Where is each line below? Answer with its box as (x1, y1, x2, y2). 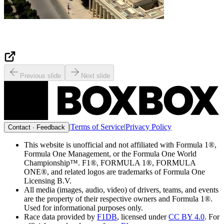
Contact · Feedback (8, 123, 65, 131)
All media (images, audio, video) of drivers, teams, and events (24, 185, 218, 194)
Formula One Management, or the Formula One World (24, 149, 196, 158)
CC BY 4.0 (168, 212, 204, 221)
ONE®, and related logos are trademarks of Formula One (24, 167, 205, 176)
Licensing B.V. (24, 176, 71, 185)
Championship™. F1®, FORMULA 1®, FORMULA (24, 158, 195, 167)
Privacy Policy (125, 122, 171, 131)
